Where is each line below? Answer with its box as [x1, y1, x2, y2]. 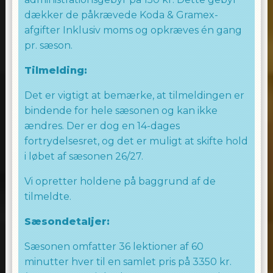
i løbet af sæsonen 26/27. [24, 151, 143, 162]
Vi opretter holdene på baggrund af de [24, 175, 216, 187]
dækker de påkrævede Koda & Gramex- [24, 9, 218, 21]
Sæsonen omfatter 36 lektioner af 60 [24, 241, 204, 252]
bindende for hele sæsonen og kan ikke [24, 105, 218, 116]
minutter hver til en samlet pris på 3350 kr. [24, 256, 232, 268]
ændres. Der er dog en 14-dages [24, 120, 180, 132]
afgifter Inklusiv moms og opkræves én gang [24, 24, 242, 36]
